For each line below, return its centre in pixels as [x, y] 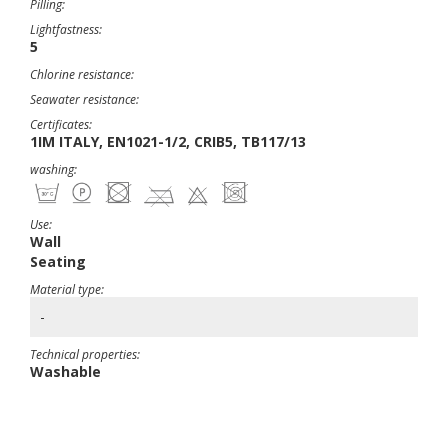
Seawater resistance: [84, 99]
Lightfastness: [66, 29]
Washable [65, 371]
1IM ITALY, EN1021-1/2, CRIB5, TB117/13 [168, 141]
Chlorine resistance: [82, 74]
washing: [53, 169]
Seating [58, 261]
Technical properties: [85, 354]
